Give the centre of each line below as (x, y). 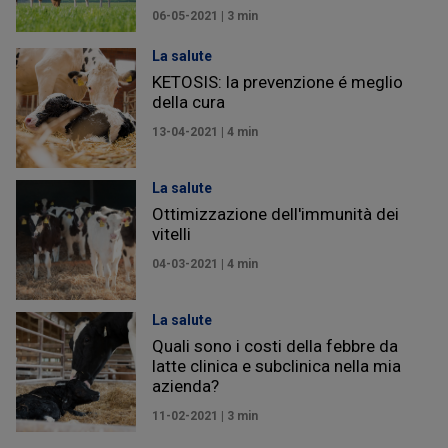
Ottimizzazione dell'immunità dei (275, 213)
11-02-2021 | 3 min (205, 415)
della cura (188, 101)
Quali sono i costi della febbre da (275, 345)
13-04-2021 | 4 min (205, 131)
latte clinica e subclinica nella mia (276, 365)
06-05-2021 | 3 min (205, 15)
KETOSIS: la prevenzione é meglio (277, 81)
